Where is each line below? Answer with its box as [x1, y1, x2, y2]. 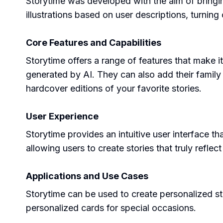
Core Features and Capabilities [26, 37, 161, 48]
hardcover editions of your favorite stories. [26, 83, 202, 94]
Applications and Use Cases [26, 171, 148, 181]
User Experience [26, 111, 99, 121]
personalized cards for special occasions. [26, 203, 196, 213]
